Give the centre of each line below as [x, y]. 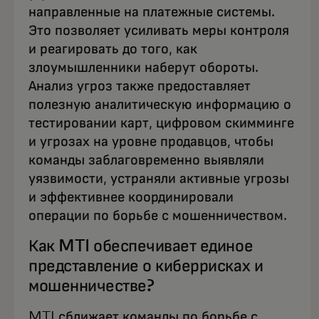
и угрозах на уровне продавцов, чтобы [151, 142]
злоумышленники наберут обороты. [143, 68]
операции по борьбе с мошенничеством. [159, 216]
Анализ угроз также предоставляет [140, 87]
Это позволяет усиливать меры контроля [159, 31]
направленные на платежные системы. [152, 12]
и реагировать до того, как [113, 49]
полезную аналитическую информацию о [160, 105]
